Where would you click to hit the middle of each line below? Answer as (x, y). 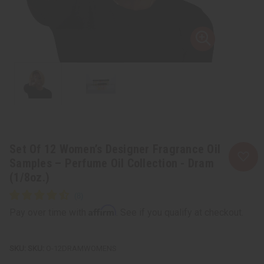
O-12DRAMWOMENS (80, 248)
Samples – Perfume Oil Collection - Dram (112, 163)
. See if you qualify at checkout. (180, 212)
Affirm (102, 210)
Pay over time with (49, 212)
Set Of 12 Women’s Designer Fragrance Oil (115, 149)
